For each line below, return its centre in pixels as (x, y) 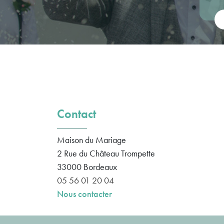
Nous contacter (84, 193)
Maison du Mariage (91, 139)
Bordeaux (100, 166)
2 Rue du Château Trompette (106, 153)
